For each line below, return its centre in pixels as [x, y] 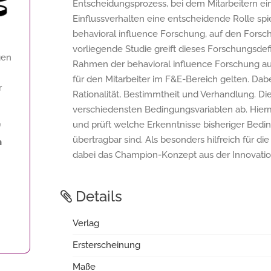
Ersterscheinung [106, 245]
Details [97, 196]
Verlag [86, 223]
